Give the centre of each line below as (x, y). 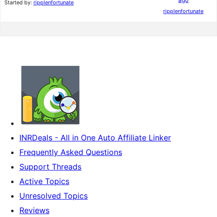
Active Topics (44, 181)
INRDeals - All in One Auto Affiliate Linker (95, 138)
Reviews (34, 210)
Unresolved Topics (54, 196)
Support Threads (50, 167)
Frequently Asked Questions (71, 152)
